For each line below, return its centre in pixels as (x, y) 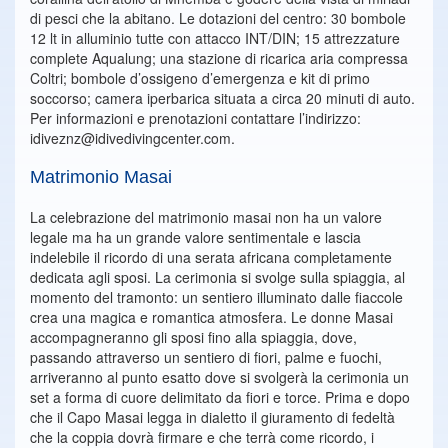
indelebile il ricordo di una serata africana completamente (211, 257)
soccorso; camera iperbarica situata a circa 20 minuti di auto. (222, 98)
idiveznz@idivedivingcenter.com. (132, 138)
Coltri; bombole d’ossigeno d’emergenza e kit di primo (200, 78)
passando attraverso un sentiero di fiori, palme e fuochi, (206, 357)
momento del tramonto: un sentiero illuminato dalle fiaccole (216, 297)
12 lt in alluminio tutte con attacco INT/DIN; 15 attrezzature (215, 38)
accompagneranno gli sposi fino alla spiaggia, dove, (193, 337)
